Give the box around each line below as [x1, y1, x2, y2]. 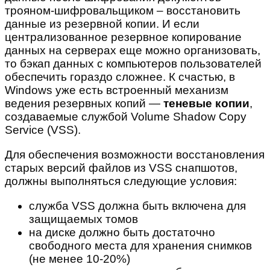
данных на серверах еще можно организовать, [5, 44, 260, 57]
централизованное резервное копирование [5, 31, 242, 44]
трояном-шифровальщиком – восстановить [5, 4, 240, 17]
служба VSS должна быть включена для [29, 199, 246, 213]
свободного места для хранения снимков [29, 239, 252, 253]
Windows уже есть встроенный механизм [5, 84, 228, 97]
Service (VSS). [5, 124, 81, 137]
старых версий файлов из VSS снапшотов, [5, 162, 237, 175]
